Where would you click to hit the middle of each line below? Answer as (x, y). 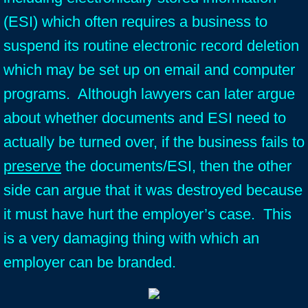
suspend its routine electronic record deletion (151, 46)
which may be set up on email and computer (149, 70)
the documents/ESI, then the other (176, 166)
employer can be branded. (92, 262)
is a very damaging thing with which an (131, 238)
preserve (32, 166)
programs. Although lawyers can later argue (149, 94)
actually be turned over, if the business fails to (154, 142)
